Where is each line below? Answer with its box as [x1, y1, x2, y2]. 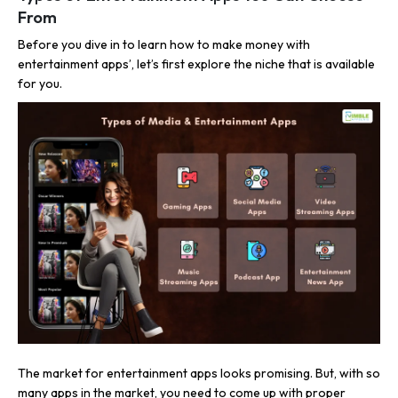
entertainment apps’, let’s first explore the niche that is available [18, 55, 375, 72]
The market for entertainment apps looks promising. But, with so [18, 365, 380, 382]
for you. [18, 75, 62, 92]
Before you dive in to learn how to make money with [18, 36, 310, 52]
